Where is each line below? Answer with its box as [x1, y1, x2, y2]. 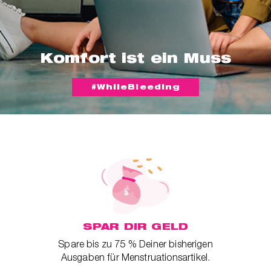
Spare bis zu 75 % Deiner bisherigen [58, 238, 213, 249]
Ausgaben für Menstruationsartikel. [60, 251, 211, 263]
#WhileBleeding [91, 82, 181, 91]
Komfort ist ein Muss [39, 49, 232, 66]
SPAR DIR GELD [82, 220, 189, 232]
